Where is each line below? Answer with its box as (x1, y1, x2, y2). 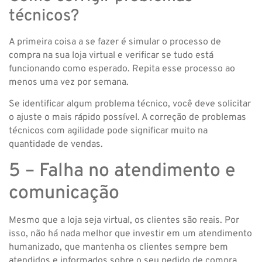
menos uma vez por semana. (9, 77, 129, 89)
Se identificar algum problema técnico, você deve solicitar (9, 98, 251, 111)
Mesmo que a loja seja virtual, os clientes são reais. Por (9, 214, 239, 226)
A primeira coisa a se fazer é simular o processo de (9, 36, 221, 49)
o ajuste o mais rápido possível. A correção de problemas (9, 112, 246, 124)
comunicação (9, 181, 119, 205)
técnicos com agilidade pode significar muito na (9, 125, 208, 137)
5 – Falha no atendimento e (9, 159, 235, 183)
